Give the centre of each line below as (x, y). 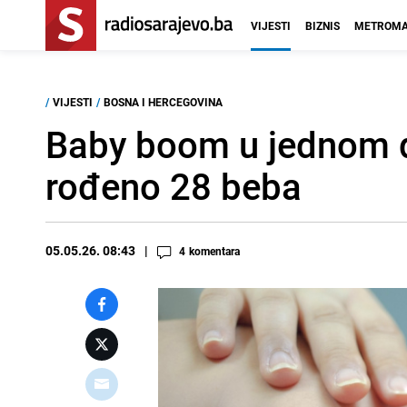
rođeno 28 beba (174, 186)
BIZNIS (323, 25)
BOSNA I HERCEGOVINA (163, 102)
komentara (214, 251)
